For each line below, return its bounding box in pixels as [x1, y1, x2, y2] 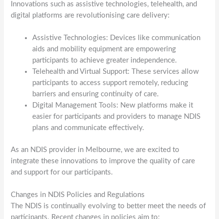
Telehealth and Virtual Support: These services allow [32, 68, 199, 76]
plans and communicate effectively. [32, 124, 145, 132]
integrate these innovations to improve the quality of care [11, 157, 196, 165]
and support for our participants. [11, 168, 113, 176]
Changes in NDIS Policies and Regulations [11, 191, 145, 199]
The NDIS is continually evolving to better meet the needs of [11, 202, 206, 210]
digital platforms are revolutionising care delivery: [11, 11, 170, 19]
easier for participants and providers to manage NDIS [32, 113, 201, 121]
